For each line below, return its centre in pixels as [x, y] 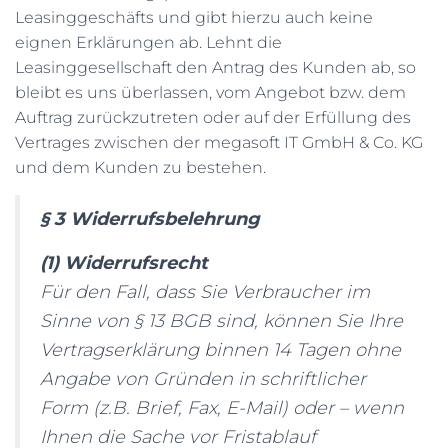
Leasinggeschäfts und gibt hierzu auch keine [194, 17]
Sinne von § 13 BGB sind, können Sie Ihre [221, 321]
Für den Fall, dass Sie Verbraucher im [205, 292]
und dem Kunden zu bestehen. [140, 167]
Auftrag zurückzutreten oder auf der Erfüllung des [213, 117]
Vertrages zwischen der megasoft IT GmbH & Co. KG [219, 142]
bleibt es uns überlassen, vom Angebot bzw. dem [210, 92]
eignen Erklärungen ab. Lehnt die [148, 42]
